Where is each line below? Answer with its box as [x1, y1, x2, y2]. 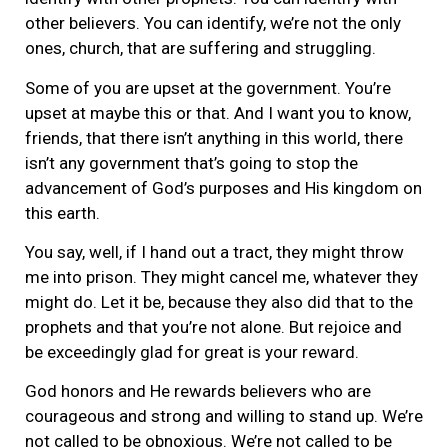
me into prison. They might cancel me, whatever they [25, 266, 418, 287]
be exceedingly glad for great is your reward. [25, 341, 359, 362]
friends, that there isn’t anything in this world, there [25, 127, 403, 148]
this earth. [25, 202, 100, 223]
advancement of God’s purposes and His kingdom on [25, 177, 422, 198]
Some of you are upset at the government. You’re [25, 77, 391, 98]
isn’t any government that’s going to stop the [25, 152, 358, 173]
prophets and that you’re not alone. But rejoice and [25, 316, 402, 337]
